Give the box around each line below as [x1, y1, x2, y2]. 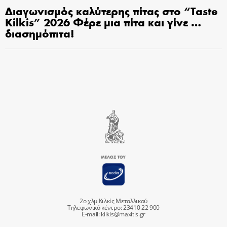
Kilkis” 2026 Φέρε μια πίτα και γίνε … [5, 14, 201, 29]
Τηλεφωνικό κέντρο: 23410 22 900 [67, 203, 160, 212]
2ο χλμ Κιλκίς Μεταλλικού [79, 196, 148, 205]
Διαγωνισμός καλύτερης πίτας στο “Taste [5, 3, 218, 18]
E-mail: [81, 209, 101, 218]
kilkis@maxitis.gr [101, 209, 145, 218]
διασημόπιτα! [5, 25, 74, 41]
